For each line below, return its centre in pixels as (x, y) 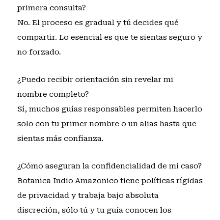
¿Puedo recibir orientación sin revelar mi (95, 79)
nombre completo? (53, 94)
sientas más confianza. (60, 138)
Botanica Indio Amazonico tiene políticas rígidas (110, 181)
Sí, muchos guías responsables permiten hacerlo (110, 109)
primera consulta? (51, 8)
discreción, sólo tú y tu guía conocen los (94, 210)
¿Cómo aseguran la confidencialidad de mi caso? (109, 166)
